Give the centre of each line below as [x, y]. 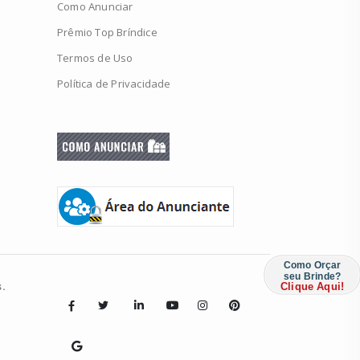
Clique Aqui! [312, 286]
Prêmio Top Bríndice [107, 32]
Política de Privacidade [114, 83]
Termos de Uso [95, 57]
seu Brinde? [312, 276]
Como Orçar [312, 265]
